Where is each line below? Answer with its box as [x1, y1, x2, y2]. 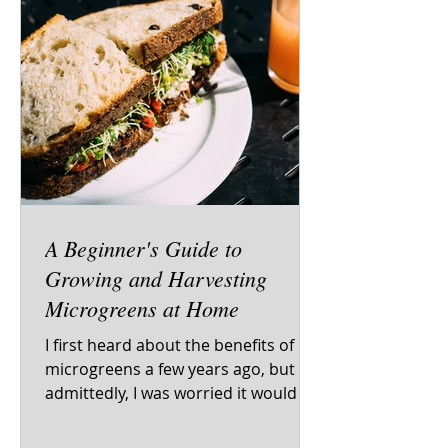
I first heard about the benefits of [45, 334, 294, 356]
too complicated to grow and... [45, 406, 275, 428]
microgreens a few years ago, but [45, 358, 295, 380]
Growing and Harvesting [45, 263, 267, 293]
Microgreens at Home [45, 293, 239, 323]
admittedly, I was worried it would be [45, 382, 320, 404]
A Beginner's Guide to [45, 233, 242, 263]
